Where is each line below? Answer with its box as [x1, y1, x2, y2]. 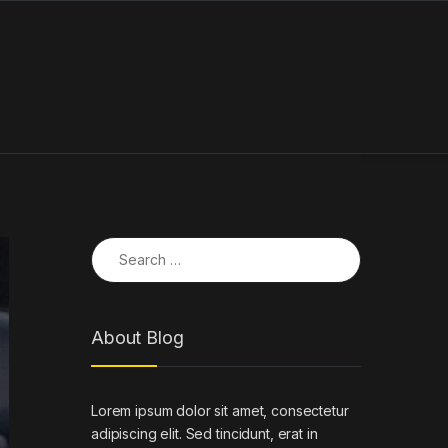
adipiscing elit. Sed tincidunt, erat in [91, 424, 318, 442]
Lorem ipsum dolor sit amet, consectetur [91, 401, 349, 419]
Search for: [90, 235, 169, 253]
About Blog [91, 327, 184, 349]
